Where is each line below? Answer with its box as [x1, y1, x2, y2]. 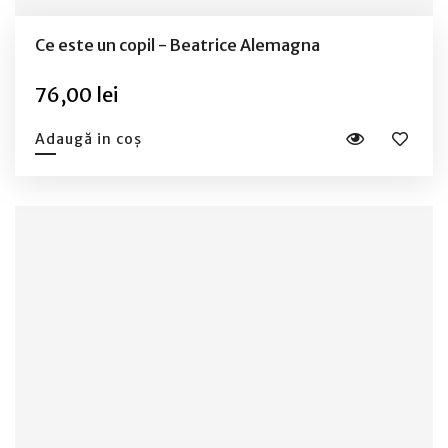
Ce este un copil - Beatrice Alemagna [35, 34, 320, 55]
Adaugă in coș [35, 129, 142, 148]
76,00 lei [35, 81, 118, 107]
